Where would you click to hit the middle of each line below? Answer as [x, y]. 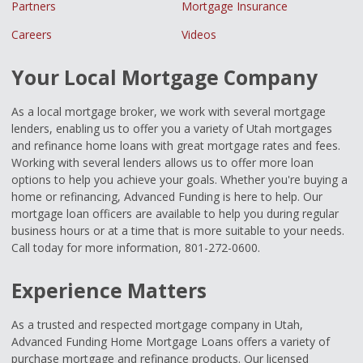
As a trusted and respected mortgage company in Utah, [157, 324]
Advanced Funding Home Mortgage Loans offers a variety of [171, 341]
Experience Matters [109, 291]
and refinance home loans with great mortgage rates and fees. [176, 146]
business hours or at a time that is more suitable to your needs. [178, 231]
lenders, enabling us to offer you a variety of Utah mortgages [172, 129]
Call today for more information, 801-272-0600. [136, 248]
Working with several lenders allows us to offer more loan [162, 163]
